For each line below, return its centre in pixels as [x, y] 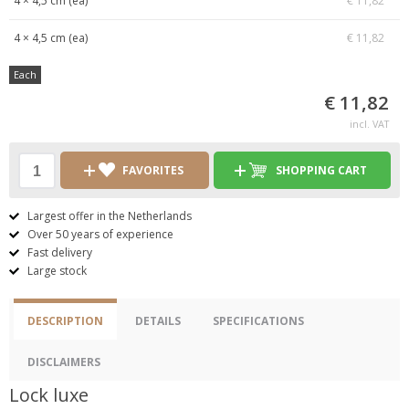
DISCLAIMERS [64, 362]
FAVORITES [152, 170]
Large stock [57, 271]
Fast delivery [60, 252]
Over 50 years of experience [100, 234]
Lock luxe [49, 395]
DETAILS [158, 321]
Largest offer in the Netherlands [110, 216]
